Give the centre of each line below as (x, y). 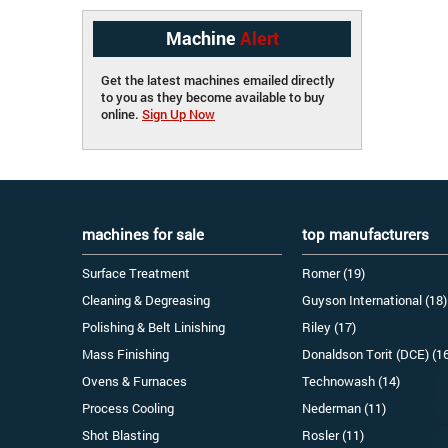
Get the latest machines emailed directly (218, 79)
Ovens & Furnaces (134, 380)
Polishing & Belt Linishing (153, 326)
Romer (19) (333, 272)
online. (121, 113)
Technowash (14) (351, 380)
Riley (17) (329, 326)
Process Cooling (128, 407)
